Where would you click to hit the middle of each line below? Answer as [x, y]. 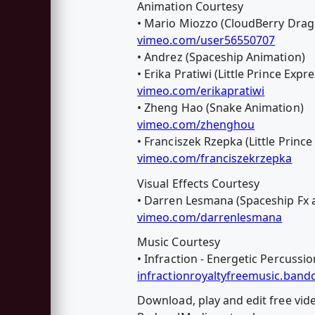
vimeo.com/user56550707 [206, 40]
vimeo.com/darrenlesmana [210, 217]
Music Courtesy [179, 242]
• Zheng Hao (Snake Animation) [220, 108]
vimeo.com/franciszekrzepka [215, 159]
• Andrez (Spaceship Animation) [221, 57]
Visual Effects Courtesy [199, 183]
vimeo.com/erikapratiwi [201, 91]
